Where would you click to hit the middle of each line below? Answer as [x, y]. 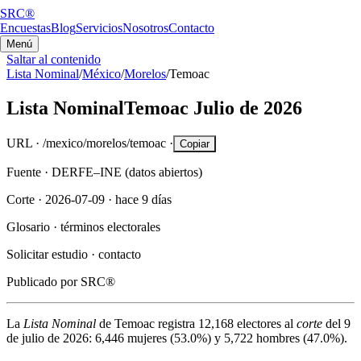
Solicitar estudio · [51, 254]
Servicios [99, 28]
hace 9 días [143, 199]
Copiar [195, 143]
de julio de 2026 [48, 338]
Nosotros [145, 28]
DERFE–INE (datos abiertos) [127, 172]
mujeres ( [149, 338]
